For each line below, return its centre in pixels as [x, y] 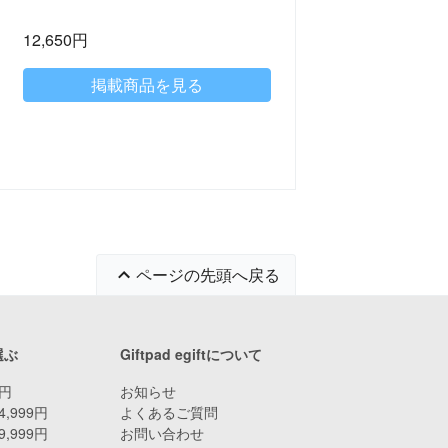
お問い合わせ [162, 432]
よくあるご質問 [169, 411]
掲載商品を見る [146, 85]
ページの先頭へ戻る [208, 274]
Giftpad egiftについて [191, 353]
